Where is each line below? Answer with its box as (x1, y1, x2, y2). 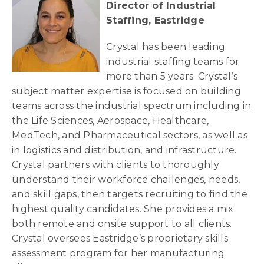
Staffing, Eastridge (106, 15, 207, 26)
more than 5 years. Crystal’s (106, 71, 237, 82)
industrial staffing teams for (106, 56, 240, 67)
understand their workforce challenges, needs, (12, 174, 240, 185)
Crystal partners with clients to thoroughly (12, 159, 219, 170)
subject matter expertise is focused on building (12, 85, 241, 97)
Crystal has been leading (106, 41, 225, 52)
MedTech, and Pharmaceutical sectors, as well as (12, 130, 247, 141)
